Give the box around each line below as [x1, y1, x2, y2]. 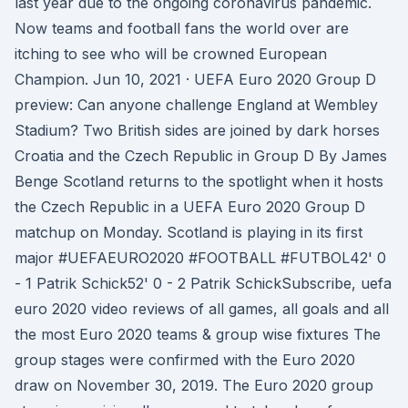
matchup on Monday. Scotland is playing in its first [15, 223, 362, 241]
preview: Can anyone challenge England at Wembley [15, 96, 378, 114]
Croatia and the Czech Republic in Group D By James [15, 147, 387, 165]
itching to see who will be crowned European [15, 45, 327, 63]
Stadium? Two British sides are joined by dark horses [15, 121, 380, 139]
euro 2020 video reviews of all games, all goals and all [15, 300, 389, 318]
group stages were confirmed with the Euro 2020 [15, 351, 355, 369]
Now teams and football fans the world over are [15, 19, 349, 37]
